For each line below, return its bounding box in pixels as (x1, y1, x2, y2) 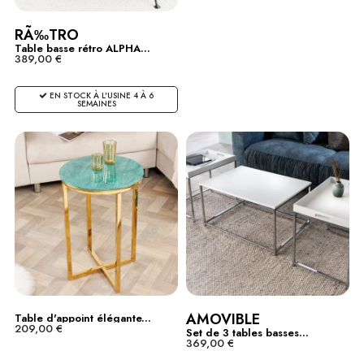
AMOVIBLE (185, 308, 260, 330)
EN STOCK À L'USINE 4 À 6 (47, 89, 154, 102)
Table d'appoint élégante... (15, 310, 151, 326)
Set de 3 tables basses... (185, 324, 309, 340)
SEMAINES (76, 97, 116, 110)
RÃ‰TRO (15, 24, 79, 45)
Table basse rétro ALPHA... (15, 40, 150, 56)
